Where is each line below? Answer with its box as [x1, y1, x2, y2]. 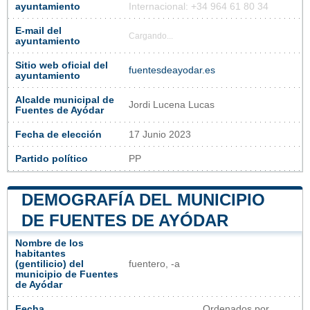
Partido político [15, 154, 88, 165]
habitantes [15, 248, 66, 259]
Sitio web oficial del [15, 60, 108, 71]
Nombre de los [15, 238, 84, 249]
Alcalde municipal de [15, 95, 114, 106]
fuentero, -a [129, 259, 180, 270]
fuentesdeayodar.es [129, 65, 215, 76]
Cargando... [129, 32, 173, 41]
